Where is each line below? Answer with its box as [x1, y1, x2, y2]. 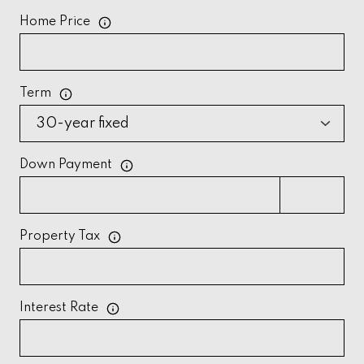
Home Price [19, 15, 90, 29]
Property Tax [19, 230, 100, 244]
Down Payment [19, 158, 112, 172]
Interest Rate [19, 301, 98, 315]
